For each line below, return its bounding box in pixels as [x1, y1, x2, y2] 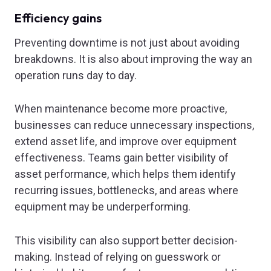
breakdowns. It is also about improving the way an [15, 52, 252, 65]
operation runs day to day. [15, 68, 137, 82]
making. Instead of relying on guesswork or [15, 250, 221, 264]
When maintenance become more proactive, [15, 102, 227, 116]
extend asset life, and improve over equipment [15, 135, 237, 148]
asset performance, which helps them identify [15, 168, 236, 181]
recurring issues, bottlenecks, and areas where [15, 184, 238, 197]
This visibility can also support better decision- [15, 234, 238, 247]
